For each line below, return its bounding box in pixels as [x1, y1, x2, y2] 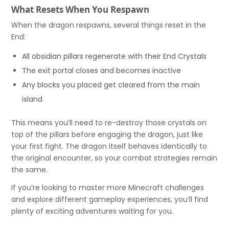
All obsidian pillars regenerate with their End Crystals [22, 51, 207, 62]
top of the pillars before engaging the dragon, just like [11, 129, 203, 140]
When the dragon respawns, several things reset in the [11, 20, 207, 31]
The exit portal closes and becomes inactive [22, 65, 181, 76]
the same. [11, 165, 48, 175]
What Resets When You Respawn [11, 3, 150, 15]
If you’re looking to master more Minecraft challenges [11, 182, 204, 193]
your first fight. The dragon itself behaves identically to [11, 141, 208, 152]
